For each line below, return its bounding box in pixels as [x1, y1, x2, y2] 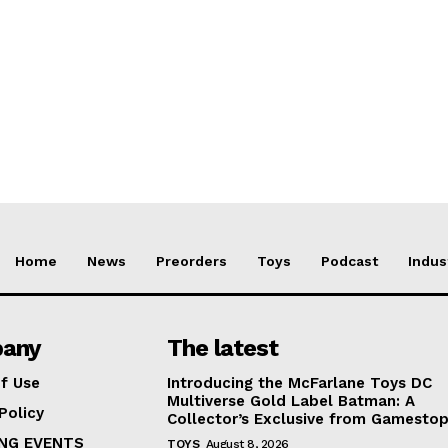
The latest [167, 334, 279, 363]
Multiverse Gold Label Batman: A [167, 392, 416, 411]
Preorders [156, 253, 227, 270]
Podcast [321, 253, 378, 270]
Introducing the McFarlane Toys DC [167, 374, 433, 393]
